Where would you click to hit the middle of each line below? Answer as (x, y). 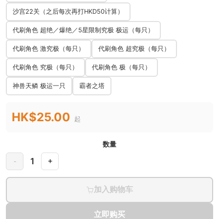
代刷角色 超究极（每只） (134, 49)
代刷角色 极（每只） (121, 67)
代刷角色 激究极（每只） (49, 49)
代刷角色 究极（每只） (45, 67)
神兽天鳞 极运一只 (39, 86)
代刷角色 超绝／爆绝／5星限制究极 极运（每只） (83, 30)
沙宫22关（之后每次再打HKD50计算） (68, 11)
